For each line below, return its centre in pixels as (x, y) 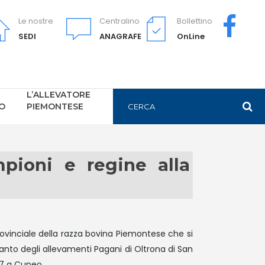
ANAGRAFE (120, 36)
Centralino (119, 21)
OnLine (191, 36)
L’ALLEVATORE (59, 95)
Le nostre (36, 21)
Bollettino (195, 21)
